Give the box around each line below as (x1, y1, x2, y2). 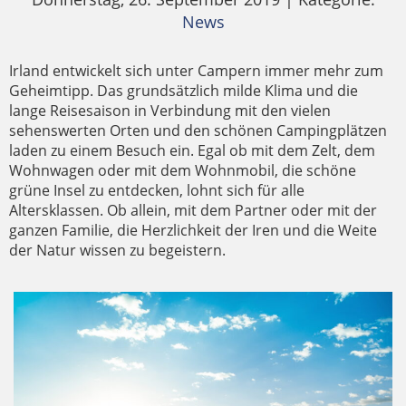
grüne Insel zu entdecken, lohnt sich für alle (9, 180, 304, 200)
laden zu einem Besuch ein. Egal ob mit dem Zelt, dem (9, 140, 375, 160)
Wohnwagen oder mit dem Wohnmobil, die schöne (9, 160, 356, 180)
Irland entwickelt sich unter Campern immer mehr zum (9, 61, 383, 81)
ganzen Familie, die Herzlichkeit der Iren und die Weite (9, 220, 377, 240)
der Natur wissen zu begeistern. (9, 240, 226, 260)
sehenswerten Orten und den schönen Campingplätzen (9, 121, 387, 140)
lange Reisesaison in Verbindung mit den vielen (9, 101, 331, 121)
